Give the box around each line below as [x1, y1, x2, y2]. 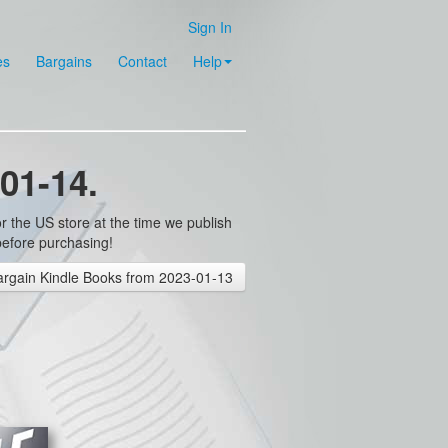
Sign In [188, 17, 232, 37]
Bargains [36, 51, 92, 71]
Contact [118, 51, 167, 71]
